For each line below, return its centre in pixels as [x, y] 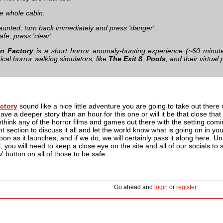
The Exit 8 [125, 58]
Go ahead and [134, 187]
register [186, 187]
